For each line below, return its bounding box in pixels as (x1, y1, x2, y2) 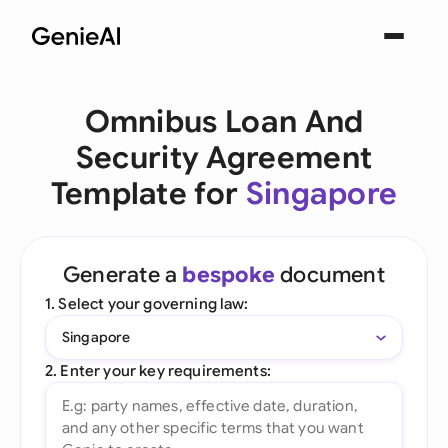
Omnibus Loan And (84, 103, 364, 141)
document (274, 261, 385, 288)
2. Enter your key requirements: (45, 361, 271, 380)
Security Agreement (75, 139, 373, 177)
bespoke (182, 261, 275, 288)
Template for (50, 175, 246, 213)
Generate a (63, 261, 183, 288)
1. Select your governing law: (45, 294, 249, 313)
